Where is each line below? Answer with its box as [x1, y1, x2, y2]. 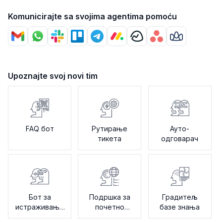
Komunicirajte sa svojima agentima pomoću [8, 11, 177, 21]
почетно [95, 203, 124, 211]
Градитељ [162, 193, 198, 201]
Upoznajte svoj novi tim [8, 71, 98, 81]
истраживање [15, 203, 64, 211]
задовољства [16, 213, 63, 221]
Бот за [28, 193, 51, 201]
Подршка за [89, 193, 130, 201]
